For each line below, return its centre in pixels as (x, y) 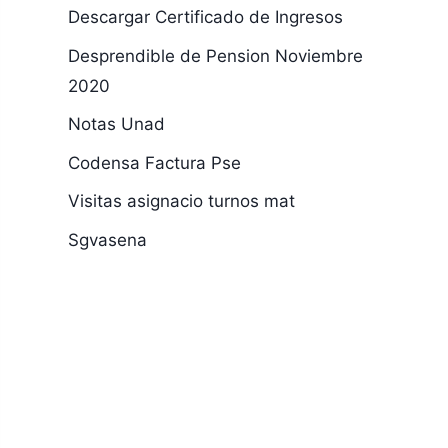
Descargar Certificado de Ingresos (205, 17)
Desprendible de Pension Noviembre (215, 55)
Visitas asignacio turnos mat (181, 201)
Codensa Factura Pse (154, 162)
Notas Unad (116, 124)
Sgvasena (107, 239)
